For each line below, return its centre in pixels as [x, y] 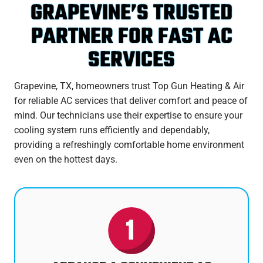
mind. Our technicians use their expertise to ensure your [128, 116]
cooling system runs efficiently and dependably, [112, 130]
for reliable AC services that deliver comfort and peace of [131, 101]
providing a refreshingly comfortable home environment [129, 145]
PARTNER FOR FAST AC [131, 38]
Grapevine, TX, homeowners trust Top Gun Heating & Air [129, 86]
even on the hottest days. [66, 160]
